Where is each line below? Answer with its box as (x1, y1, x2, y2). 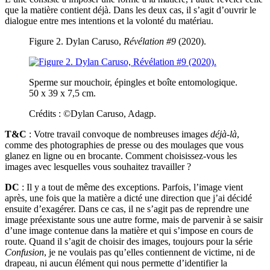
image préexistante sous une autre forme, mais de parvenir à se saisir (5, 215, 263, 225)
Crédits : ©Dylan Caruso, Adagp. (29, 108, 156, 119)
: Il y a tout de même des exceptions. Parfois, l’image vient (19, 182, 243, 193)
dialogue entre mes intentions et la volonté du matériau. (5, 16, 213, 27)
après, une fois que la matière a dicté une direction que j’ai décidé (5, 193, 252, 204)
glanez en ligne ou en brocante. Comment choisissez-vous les (5, 151, 237, 162)
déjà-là (210, 129, 237, 140)
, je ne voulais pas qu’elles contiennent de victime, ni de (44, 247, 255, 258)
